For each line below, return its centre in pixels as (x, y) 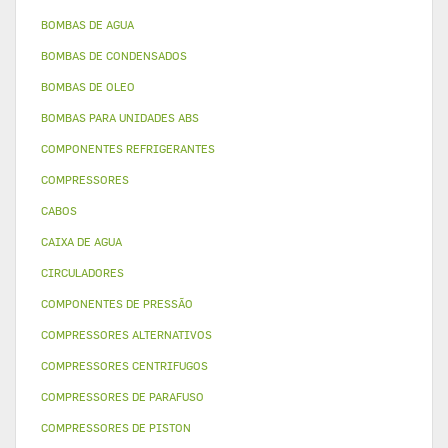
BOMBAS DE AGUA (87, 24)
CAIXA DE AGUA (81, 241)
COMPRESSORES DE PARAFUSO (122, 396)
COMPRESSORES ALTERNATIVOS (126, 334)
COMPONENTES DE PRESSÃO (117, 303)
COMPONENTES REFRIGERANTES (128, 148)
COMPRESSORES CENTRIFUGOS (124, 365)
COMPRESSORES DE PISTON (116, 427)
